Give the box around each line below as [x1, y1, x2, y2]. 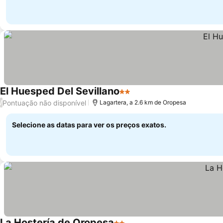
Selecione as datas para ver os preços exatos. [12, 120, 166, 129]
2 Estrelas [119, 92, 156, 102]
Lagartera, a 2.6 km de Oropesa [100, 99, 186, 106]
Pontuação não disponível [2, 98, 86, 107]
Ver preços [132, 92, 173, 102]
